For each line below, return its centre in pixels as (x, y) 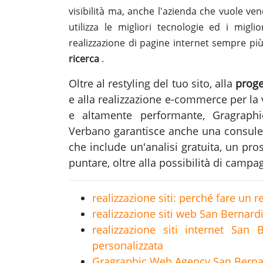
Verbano (90, 131)
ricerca (85, 58)
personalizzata (128, 245)
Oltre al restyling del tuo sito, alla (152, 83)
